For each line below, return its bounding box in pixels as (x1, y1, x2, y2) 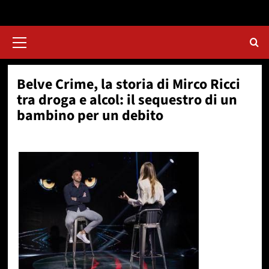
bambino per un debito (16, 104, 163, 126)
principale (21, 38, 57, 51)
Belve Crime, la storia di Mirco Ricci (16, 73, 240, 95)
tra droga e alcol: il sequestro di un (16, 89, 237, 110)
